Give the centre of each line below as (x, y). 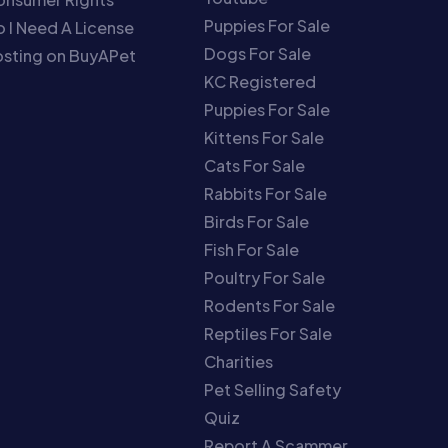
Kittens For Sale (264, 137)
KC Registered (260, 81)
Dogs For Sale (258, 53)
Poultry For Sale (265, 277)
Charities (239, 361)
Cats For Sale (255, 165)
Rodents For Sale (270, 305)
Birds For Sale (257, 221)
